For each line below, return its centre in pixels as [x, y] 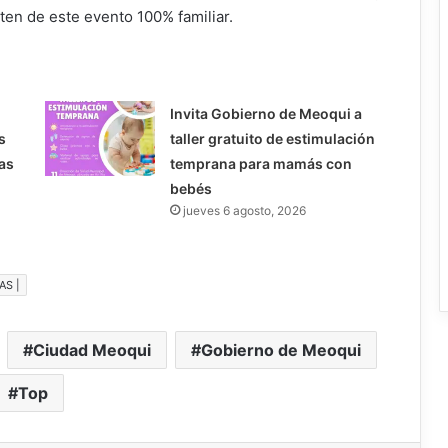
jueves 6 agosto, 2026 [244, 210]
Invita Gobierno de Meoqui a [265, 113]
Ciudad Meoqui [92, 349]
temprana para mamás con [260, 163]
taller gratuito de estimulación [272, 138]
